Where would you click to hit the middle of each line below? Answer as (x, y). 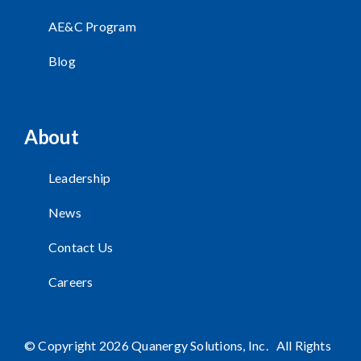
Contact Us (81, 247)
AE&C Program (92, 26)
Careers (71, 282)
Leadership (79, 178)
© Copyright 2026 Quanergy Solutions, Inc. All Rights (177, 346)
